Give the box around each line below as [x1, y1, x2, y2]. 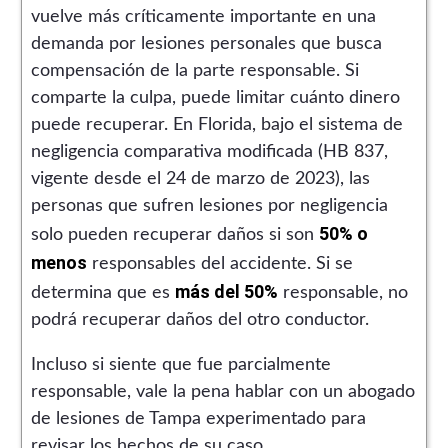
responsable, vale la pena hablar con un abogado [30, 382, 415, 401]
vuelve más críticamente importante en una [30, 7, 376, 26]
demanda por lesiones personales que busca [30, 34, 382, 53]
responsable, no [277, 283, 408, 302]
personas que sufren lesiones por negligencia [30, 196, 388, 215]
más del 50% [174, 280, 278, 302]
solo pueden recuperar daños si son [30, 225, 319, 244]
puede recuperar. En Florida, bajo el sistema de [30, 115, 403, 134]
